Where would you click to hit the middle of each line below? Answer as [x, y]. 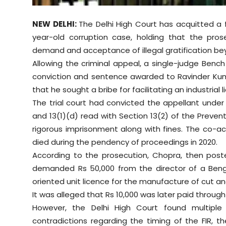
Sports [21, 8]
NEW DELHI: [56, 24]
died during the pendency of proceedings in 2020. [125, 142]
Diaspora [25, 33]
